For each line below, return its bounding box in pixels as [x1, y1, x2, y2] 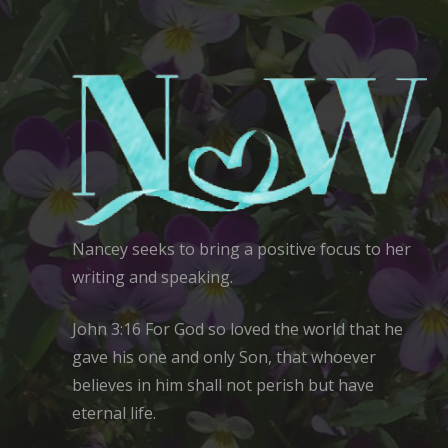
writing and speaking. [72, 266, 233, 289]
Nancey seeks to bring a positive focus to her [72, 238, 411, 261]
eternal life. [72, 402, 156, 425]
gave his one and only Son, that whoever [72, 346, 376, 369]
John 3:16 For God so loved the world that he [72, 318, 403, 341]
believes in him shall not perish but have [72, 374, 374, 397]
